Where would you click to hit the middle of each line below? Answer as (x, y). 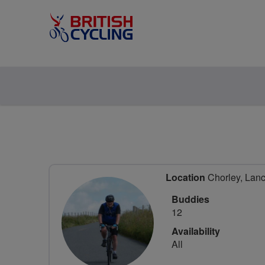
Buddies (190, 199)
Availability (196, 231)
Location (185, 177)
